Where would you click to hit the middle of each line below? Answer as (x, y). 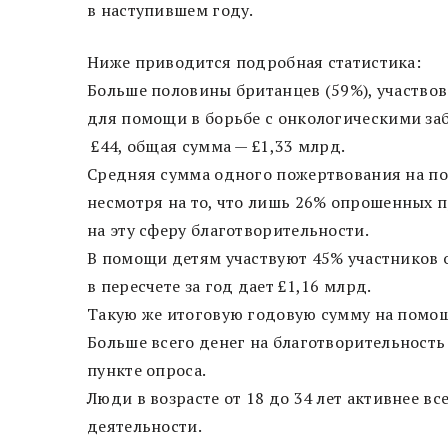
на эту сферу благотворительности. (228, 229)
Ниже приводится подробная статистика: (254, 61)
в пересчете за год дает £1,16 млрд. (229, 285)
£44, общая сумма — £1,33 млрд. (216, 145)
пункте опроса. (147, 369)
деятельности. (144, 425)
